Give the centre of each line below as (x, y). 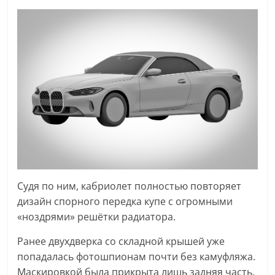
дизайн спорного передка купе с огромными (125, 202)
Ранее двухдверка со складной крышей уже (121, 242)
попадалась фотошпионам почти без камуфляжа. (137, 257)
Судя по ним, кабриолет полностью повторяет (130, 186)
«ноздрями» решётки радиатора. (97, 217)
